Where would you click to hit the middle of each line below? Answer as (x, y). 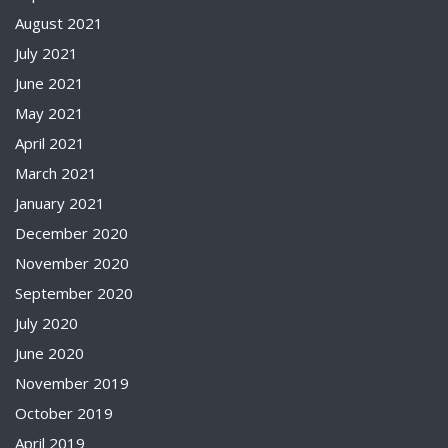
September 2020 (74, 293)
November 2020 (72, 263)
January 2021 (60, 203)
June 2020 (49, 353)
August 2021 (59, 23)
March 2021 (56, 173)
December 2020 (71, 233)
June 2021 (49, 83)
